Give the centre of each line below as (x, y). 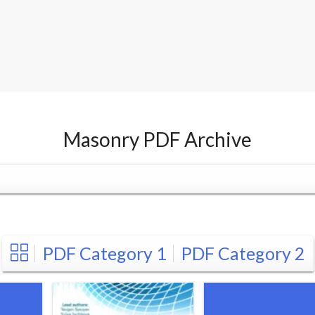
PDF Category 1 (104, 253)
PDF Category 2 (243, 253)
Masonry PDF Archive (157, 139)
